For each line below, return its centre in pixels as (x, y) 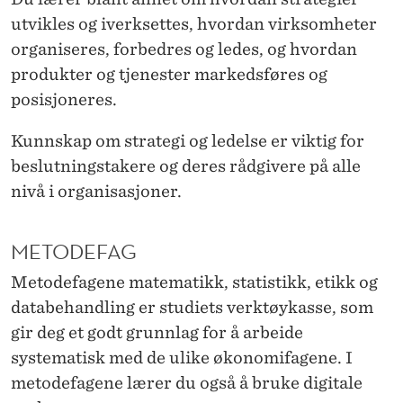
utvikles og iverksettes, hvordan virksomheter (194, 24)
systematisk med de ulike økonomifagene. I (182, 358)
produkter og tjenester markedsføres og (169, 75)
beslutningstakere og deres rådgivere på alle (186, 166)
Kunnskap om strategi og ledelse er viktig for (188, 141)
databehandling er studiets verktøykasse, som (192, 308)
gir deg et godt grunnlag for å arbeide (157, 333)
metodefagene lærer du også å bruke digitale (187, 383)
